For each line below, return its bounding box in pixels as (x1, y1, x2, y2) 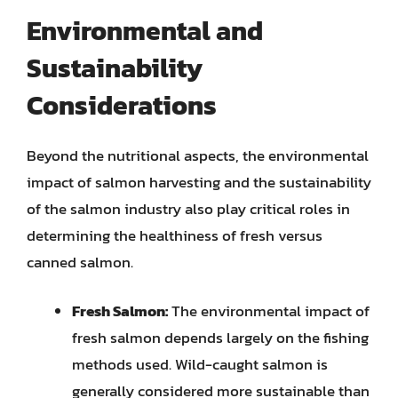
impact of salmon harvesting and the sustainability (27, 170, 371, 194)
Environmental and (27, 10, 263, 51)
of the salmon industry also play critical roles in (27, 196, 350, 220)
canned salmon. (27, 250, 133, 274)
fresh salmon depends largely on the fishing (72, 326, 369, 349)
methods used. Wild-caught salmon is (72, 353, 328, 376)
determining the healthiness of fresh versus (27, 223, 322, 247)
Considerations (27, 84, 217, 125)
